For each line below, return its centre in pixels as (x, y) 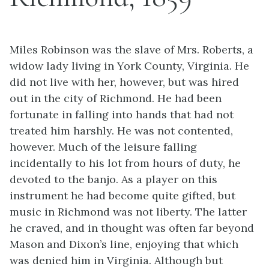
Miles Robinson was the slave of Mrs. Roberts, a (131, 50)
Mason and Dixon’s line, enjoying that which (124, 244)
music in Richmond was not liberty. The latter (128, 212)
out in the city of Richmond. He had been (116, 98)
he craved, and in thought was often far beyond (132, 228)
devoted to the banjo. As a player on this (113, 179)
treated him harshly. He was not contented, (121, 131)
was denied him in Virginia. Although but (116, 260)
